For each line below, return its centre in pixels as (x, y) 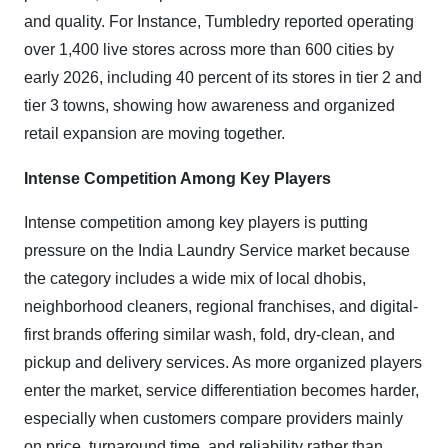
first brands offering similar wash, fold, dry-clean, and (209, 334)
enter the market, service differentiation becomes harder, (221, 390)
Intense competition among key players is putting (196, 222)
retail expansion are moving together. (154, 133)
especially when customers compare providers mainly (213, 418)
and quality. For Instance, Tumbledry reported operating (219, 21)
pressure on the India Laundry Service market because (217, 250)
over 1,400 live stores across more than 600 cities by (209, 49)
